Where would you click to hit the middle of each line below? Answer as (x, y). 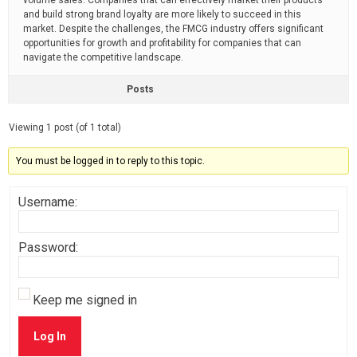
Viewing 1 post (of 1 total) (65, 127)
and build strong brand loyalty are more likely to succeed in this (162, 14)
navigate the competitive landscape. (103, 57)
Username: (48, 202)
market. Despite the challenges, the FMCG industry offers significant (173, 29)
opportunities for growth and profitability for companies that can (162, 43)
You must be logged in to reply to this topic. (111, 161)
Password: (48, 247)
